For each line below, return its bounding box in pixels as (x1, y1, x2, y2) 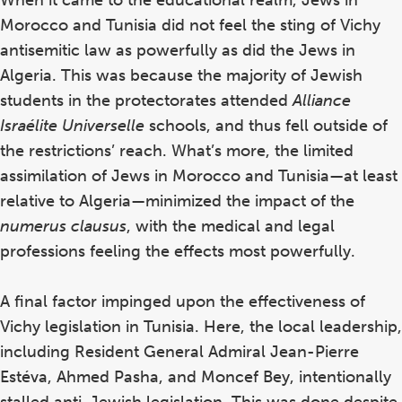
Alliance (293, 90, 351, 110)
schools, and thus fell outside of (144, 115, 388, 135)
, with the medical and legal (127, 215, 335, 236)
